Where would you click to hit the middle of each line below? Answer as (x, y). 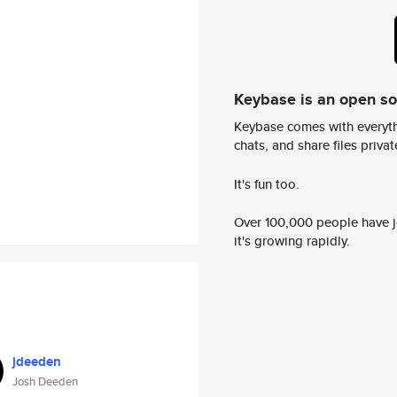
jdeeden (37, 362)
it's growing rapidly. (292, 241)
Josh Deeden (45, 381)
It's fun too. (267, 183)
